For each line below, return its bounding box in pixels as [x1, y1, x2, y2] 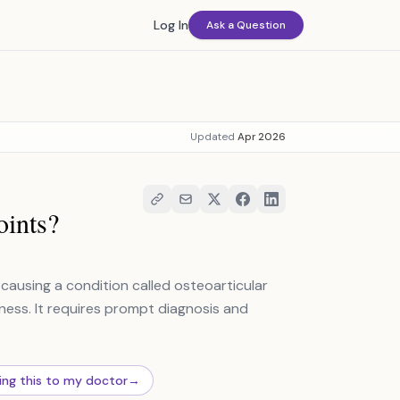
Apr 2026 [237, 130, 286, 144]
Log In [154, 17, 188, 33]
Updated [190, 130, 237, 144]
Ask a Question [206, 18, 286, 32]
